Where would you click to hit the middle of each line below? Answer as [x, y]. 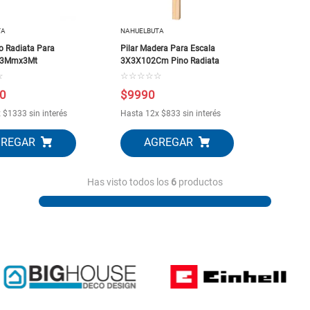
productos [200, 182]
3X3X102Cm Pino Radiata [170, 61]
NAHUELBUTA [142, 30]
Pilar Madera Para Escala [167, 48]
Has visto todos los [129, 182]
